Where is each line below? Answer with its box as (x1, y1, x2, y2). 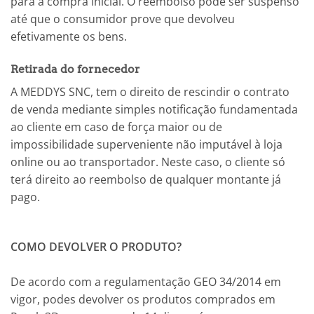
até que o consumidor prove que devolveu (11, 11, 235, 27)
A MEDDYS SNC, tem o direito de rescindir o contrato (11, 83, 289, 100)
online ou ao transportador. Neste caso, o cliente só (11, 153, 285, 170)
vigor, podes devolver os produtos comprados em (11, 291, 275, 307)
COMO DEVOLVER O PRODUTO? (11, 238, 182, 254)
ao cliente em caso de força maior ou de (11, 118, 222, 135)
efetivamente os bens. (11, 28, 127, 44)
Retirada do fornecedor (11, 62, 140, 76)
